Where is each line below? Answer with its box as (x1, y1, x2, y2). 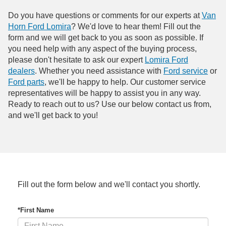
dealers (8, 67, 35, 76)
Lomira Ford (145, 55, 188, 65)
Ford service (163, 67, 208, 76)
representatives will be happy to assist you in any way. (8, 89, 201, 98)
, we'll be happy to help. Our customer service (44, 78, 206, 87)
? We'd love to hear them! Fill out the (71, 22, 201, 31)
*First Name (18, 206, 54, 214)
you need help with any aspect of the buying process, (8, 44, 197, 53)
